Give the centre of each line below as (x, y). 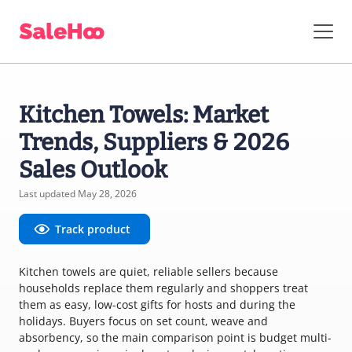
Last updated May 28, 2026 (78, 194)
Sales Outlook (93, 170)
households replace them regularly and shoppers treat (163, 288)
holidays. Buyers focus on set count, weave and (143, 321)
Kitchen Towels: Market (144, 115)
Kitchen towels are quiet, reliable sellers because (148, 271)
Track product (93, 229)
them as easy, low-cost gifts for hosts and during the (157, 304)
